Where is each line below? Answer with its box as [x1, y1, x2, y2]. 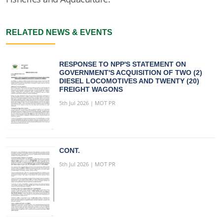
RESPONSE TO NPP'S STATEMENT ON [59, 60, 186, 68]
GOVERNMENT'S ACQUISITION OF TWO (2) [59, 68, 202, 76]
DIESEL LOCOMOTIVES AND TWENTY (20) [59, 76, 199, 85]
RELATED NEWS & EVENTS [6, 28, 112, 37]
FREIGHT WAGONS [59, 85, 123, 93]
